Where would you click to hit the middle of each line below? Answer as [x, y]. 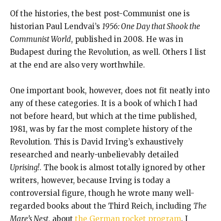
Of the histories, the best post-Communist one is [100, 13]
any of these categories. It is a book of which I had [104, 103]
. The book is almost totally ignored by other [122, 167]
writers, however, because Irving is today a [90, 180]
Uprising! [25, 167]
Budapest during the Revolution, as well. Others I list [108, 52]
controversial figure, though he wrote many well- [102, 193]
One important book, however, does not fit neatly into [110, 90]
